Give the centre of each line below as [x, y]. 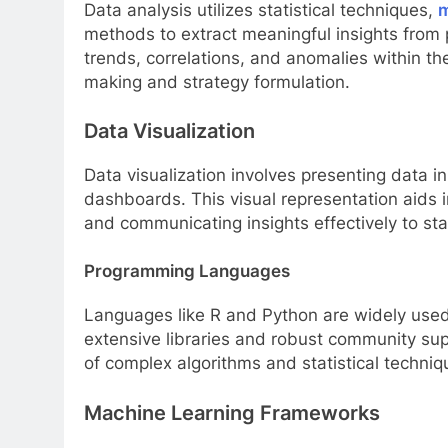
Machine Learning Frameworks [232, 412]
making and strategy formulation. [217, 81]
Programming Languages [187, 270]
